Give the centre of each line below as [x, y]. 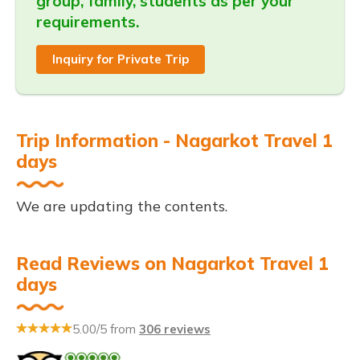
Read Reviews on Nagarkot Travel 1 [172, 264]
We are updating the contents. [122, 206]
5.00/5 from [106, 329]
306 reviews [175, 329]
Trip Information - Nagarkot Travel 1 [174, 141]
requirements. [88, 22]
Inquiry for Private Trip [121, 59]
